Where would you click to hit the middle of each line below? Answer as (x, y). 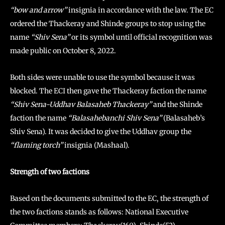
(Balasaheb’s (183, 118)
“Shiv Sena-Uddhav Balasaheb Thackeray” (81, 104)
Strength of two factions (50, 172)
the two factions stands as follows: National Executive (99, 212)
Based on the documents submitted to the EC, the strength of (109, 198)
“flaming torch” (36, 145)
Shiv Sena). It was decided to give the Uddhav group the (101, 132)
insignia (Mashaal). (96, 145)
